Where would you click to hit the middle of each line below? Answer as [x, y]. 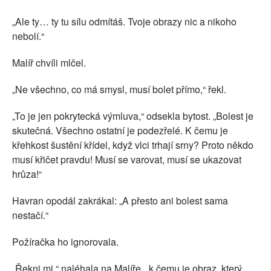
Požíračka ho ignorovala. [65, 242]
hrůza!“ [27, 174]
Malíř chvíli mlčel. [49, 63]
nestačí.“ [30, 215]
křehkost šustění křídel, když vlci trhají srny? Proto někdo [133, 145]
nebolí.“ [28, 36]
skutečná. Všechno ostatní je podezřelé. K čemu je [120, 131]
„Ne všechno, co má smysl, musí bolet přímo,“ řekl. [119, 90]
